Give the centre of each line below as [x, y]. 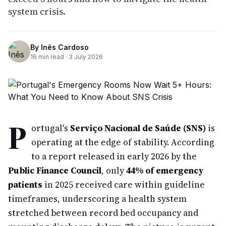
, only [114, 171]
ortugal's [51, 128]
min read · [53, 56]
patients [25, 185]
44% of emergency [165, 171]
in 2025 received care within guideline [124, 185]
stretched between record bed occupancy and [103, 213]
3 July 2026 [86, 56]
